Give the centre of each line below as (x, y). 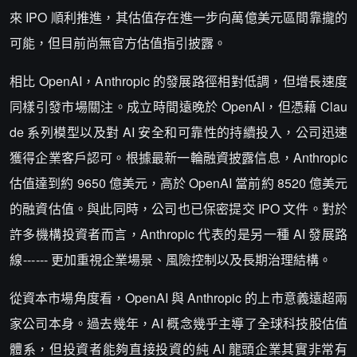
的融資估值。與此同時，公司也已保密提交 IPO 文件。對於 (178, 208)
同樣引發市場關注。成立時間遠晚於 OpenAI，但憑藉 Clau (178, 106)
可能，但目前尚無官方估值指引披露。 (118, 43)
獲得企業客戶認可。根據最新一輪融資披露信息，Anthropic (178, 157)
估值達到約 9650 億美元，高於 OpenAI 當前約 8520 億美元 (178, 183)
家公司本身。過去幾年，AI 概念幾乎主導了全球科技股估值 (178, 323)
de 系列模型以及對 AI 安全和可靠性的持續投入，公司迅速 (178, 132)
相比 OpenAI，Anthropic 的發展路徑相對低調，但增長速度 (178, 81)
